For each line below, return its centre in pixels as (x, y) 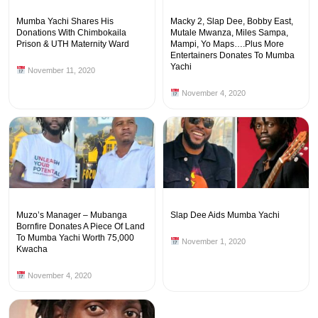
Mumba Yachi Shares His (65, 22)
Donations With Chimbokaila (71, 33)
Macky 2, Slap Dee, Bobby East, (232, 22)
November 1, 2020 (212, 242)
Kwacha (32, 250)
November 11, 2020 (60, 71)
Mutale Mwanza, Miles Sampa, (229, 33)
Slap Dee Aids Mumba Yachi (225, 215)
